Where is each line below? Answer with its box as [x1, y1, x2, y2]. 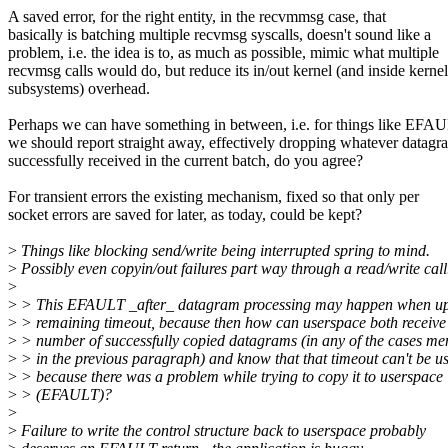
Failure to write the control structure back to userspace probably [17, 422, 426, 440]
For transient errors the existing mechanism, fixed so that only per [8, 188, 419, 206]
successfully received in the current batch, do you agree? [8, 152, 363, 170]
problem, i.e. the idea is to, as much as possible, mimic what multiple [8, 44, 439, 62]
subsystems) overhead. [8, 80, 150, 98]
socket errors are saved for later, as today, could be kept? [8, 206, 362, 224]
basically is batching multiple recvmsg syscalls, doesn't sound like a [8, 26, 431, 44]
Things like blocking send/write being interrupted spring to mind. [17, 242, 430, 260]
